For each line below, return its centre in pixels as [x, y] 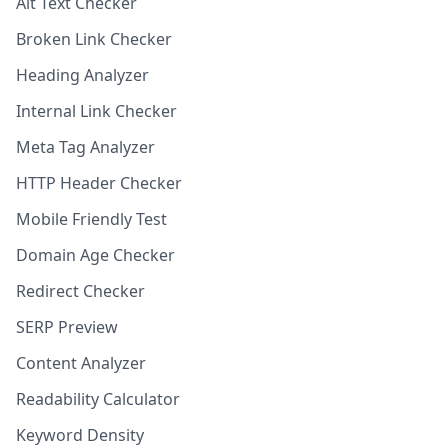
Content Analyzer [81, 363]
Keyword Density [80, 435]
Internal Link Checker [96, 111]
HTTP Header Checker [99, 183]
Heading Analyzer [82, 75]
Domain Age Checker [95, 255]
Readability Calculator [98, 399]
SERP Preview [67, 327]
